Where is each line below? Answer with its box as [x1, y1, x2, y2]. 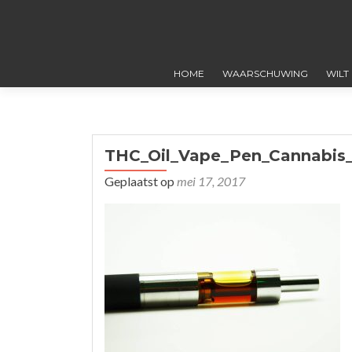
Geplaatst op [104, 174, 177, 189]
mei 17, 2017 [177, 174, 245, 189]
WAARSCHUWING [222, 68, 308, 79]
